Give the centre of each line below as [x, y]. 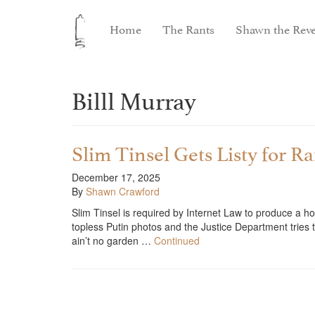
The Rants [189, 28]
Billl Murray [134, 98]
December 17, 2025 [116, 177]
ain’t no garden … [113, 240]
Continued [177, 240]
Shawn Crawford [123, 191]
